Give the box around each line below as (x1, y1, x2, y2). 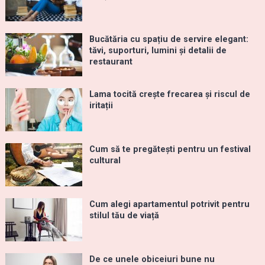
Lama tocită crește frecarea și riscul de (89, 89, 250, 100)
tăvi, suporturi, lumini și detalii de (89, 46, 227, 56)
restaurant (89, 57, 132, 67)
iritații (89, 101, 113, 111)
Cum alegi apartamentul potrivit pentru (89, 199, 250, 210)
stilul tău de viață (89, 211, 159, 221)
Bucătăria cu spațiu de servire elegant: (89, 34, 248, 45)
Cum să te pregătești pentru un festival (89, 144, 251, 155)
